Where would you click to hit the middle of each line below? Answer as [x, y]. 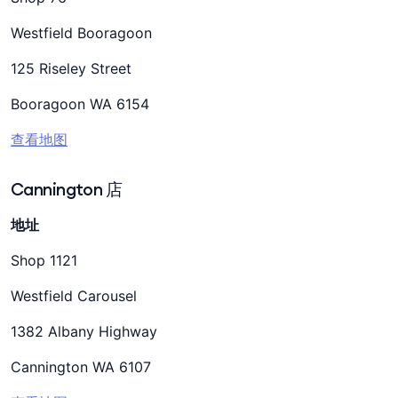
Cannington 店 [67, 189]
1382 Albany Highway [86, 331]
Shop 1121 [46, 260]
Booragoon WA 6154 [80, 104]
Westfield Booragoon [81, 33]
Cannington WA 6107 [81, 367]
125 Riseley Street [73, 68]
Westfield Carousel [74, 296]
